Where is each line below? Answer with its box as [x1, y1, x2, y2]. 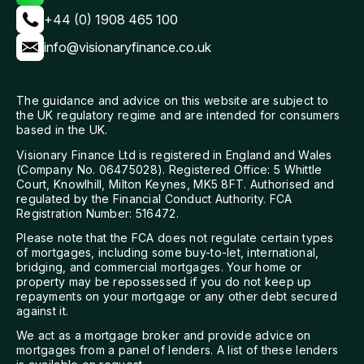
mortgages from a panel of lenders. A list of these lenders [16, 343, 339, 357]
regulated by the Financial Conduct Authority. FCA [16, 191, 292, 206]
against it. [16, 303, 69, 318]
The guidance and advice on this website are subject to [16, 93, 329, 108]
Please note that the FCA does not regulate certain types [16, 230, 334, 245]
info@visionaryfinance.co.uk [44, 39, 211, 56]
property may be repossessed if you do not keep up [16, 274, 312, 288]
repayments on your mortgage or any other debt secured [16, 288, 337, 303]
